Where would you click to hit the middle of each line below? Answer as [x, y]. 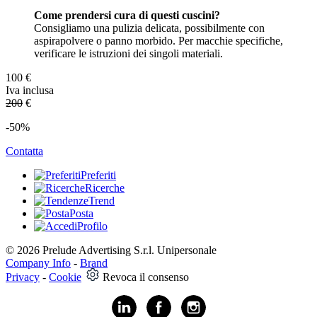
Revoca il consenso [146, 277]
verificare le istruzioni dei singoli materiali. [128, 54]
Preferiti [98, 175]
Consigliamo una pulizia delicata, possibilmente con [149, 28]
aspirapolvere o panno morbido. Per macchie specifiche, [158, 41]
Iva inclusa [30, 91]
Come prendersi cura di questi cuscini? [127, 16]
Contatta [24, 151]
